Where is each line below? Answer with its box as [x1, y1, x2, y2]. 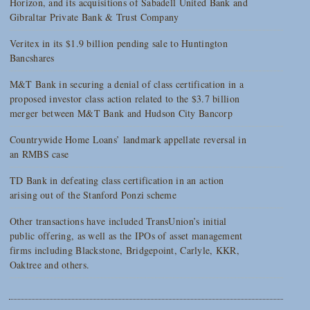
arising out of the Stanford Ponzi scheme [9, 188, 177, 202]
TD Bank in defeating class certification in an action [9, 174, 224, 188]
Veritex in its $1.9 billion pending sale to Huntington [9, 37, 228, 51]
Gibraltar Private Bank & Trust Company [9, 10, 179, 24]
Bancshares [9, 51, 55, 65]
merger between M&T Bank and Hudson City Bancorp [9, 107, 233, 120]
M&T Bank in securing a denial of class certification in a [9, 77, 244, 91]
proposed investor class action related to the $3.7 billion [9, 92, 240, 106]
